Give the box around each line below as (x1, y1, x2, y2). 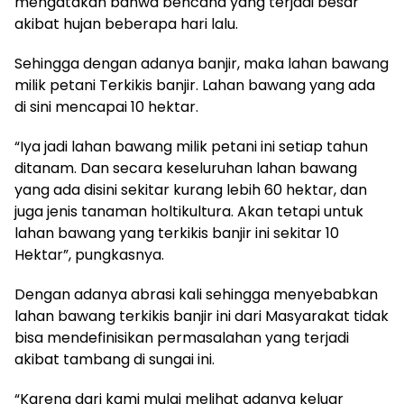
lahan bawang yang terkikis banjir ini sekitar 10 (14, 222, 339, 243)
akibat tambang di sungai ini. (14, 348, 215, 370)
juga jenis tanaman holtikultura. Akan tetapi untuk (14, 200, 363, 222)
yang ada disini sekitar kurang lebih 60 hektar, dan (14, 179, 367, 200)
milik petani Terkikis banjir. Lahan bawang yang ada (14, 74, 375, 96)
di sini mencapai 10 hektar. (14, 96, 198, 117)
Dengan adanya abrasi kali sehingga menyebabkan (14, 283, 378, 305)
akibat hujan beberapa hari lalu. (14, 13, 238, 34)
